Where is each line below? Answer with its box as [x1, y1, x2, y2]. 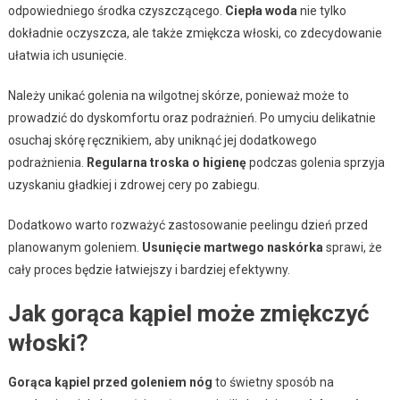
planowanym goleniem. [7, 239, 142, 254]
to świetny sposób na [212, 374, 334, 389]
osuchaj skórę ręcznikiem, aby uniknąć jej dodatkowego [7, 132, 317, 147]
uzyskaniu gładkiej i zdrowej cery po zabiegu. [7, 177, 260, 192]
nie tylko [296, 3, 346, 18]
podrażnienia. [7, 154, 87, 170]
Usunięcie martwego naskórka [141, 239, 323, 254]
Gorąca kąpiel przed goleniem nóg [7, 374, 212, 389]
